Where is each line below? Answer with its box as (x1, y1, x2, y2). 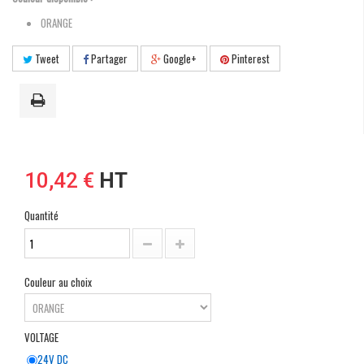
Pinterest (229, 50, 270, 67)
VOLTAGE (24, 329, 61, 346)
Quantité (24, 207, 58, 224)
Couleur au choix (24, 274, 94, 291)
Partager (89, 50, 128, 67)
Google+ (161, 50, 197, 67)
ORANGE (41, 15, 72, 32)
